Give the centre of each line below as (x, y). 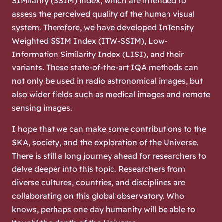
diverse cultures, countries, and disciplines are (99, 182)
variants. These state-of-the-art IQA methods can (105, 67)
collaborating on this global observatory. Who (98, 195)
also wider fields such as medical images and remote (111, 94)
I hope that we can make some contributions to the (109, 129)
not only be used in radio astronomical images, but (107, 81)
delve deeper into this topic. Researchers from (99, 169)
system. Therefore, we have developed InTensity (103, 27)
